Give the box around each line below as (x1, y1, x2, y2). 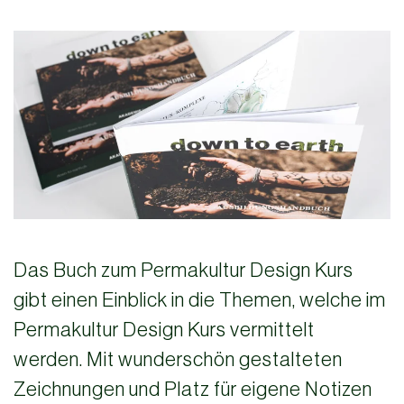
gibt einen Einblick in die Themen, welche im (14, 289, 386, 311)
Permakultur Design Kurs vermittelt (14, 318, 315, 341)
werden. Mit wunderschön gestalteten (14, 348, 343, 371)
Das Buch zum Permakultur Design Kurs (14, 259, 353, 281)
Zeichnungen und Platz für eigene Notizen (14, 378, 372, 400)
